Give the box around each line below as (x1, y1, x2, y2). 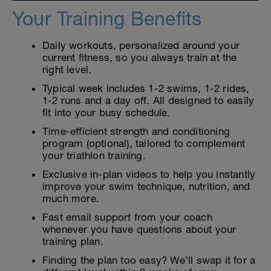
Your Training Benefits (12, 7, 202, 30)
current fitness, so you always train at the (42, 51, 237, 64)
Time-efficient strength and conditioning (42, 125, 230, 138)
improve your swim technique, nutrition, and (42, 180, 250, 193)
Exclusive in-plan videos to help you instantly (42, 168, 256, 181)
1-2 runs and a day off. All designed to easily (42, 94, 255, 107)
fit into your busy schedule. (42, 106, 171, 119)
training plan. (42, 235, 103, 248)
